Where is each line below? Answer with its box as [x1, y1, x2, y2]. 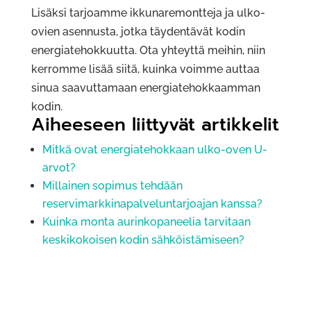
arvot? [42, 161, 76, 175]
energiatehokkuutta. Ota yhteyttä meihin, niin [31, 44, 265, 58]
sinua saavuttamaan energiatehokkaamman [31, 81, 260, 95]
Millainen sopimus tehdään [42, 179, 183, 193]
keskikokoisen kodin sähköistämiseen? [42, 233, 244, 247]
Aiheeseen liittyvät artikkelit [31, 111, 279, 139]
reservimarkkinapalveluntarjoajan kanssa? [42, 197, 262, 211]
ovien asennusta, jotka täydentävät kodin [31, 25, 245, 39]
